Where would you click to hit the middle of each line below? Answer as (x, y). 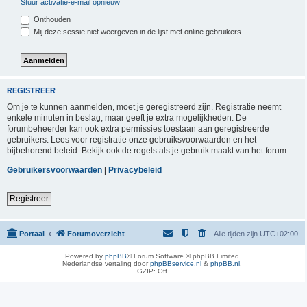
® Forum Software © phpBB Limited (183, 256)
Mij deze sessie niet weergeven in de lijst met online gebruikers (136, 31)
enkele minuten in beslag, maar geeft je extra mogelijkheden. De (127, 118)
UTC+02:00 (279, 233)
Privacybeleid (135, 170)
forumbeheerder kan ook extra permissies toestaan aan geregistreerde (138, 128)
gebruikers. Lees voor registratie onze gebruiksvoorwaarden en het (132, 139)
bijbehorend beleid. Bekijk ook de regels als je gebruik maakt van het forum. (148, 150)
